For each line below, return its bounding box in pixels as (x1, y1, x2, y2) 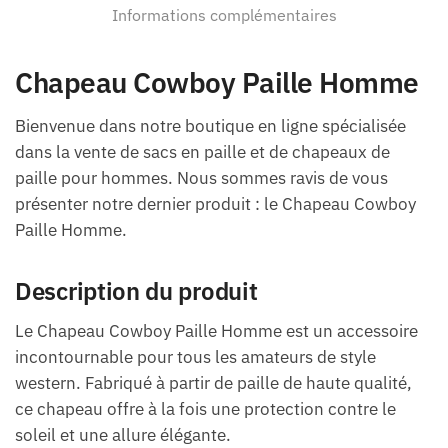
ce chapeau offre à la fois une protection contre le (15, 397, 396, 420)
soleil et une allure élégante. (15, 423, 231, 446)
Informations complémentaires (111, 4, 337, 25)
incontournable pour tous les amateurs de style (15, 345, 376, 368)
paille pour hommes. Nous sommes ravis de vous (15, 167, 388, 190)
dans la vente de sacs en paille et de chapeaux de (15, 141, 390, 164)
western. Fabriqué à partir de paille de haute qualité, (15, 371, 412, 394)
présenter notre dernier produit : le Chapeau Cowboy (15, 193, 416, 216)
